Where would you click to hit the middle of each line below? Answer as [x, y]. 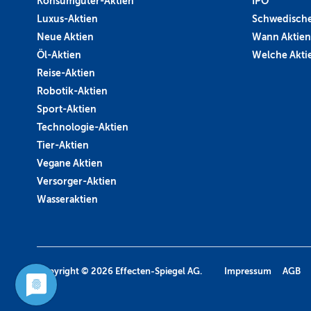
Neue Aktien [65, 36]
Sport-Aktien [67, 109]
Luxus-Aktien [67, 18]
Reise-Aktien [66, 73]
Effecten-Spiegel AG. [158, 271]
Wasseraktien [67, 199]
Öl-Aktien [59, 54]
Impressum [248, 271]
